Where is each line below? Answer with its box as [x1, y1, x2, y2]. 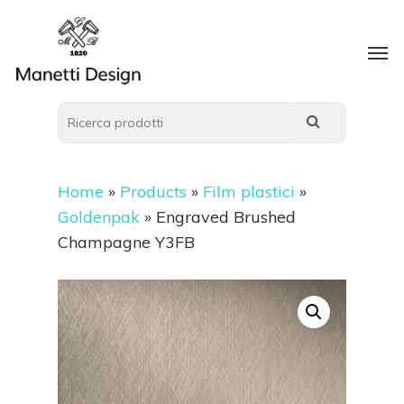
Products [120, 181, 187, 202]
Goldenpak [58, 207, 140, 227]
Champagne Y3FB [58, 232, 195, 252]
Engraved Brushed [156, 207, 296, 227]
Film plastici [203, 181, 295, 202]
